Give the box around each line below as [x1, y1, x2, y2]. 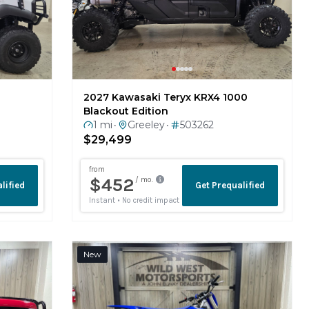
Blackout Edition [83, 105, 168, 117]
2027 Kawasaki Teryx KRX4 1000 [83, 91, 248, 103]
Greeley [128, 119, 165, 131]
